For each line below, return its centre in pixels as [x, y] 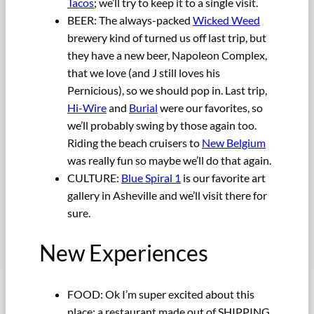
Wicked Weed [226, 20]
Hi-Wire [87, 107]
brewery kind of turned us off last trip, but [167, 37]
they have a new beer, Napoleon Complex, [167, 55]
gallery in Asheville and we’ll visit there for [167, 195]
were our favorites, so [210, 107]
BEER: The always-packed [130, 20]
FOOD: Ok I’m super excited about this [161, 294]
